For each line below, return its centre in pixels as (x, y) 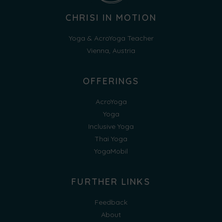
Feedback (111, 202)
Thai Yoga (111, 139)
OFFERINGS (111, 81)
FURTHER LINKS (111, 182)
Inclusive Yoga (111, 126)
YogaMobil (111, 151)
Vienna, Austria (111, 51)
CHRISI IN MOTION (111, 18)
